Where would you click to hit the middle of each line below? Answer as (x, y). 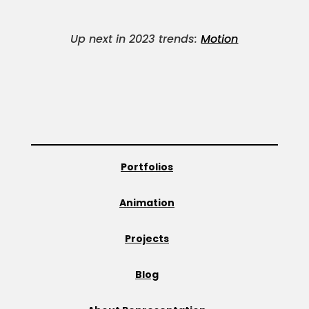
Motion (220, 39)
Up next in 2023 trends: (136, 39)
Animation (147, 203)
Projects (147, 239)
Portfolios (147, 167)
